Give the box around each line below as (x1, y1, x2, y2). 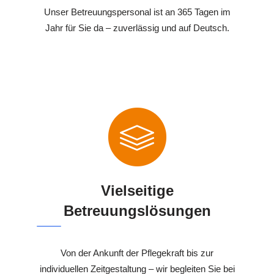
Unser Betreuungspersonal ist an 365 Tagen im (43, 7, 231, 18)
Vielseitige (100, 182, 174, 199)
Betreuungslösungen (63, 202, 211, 220)
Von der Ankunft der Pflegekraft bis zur (61, 248, 213, 259)
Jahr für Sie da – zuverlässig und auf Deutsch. (45, 23, 229, 34)
